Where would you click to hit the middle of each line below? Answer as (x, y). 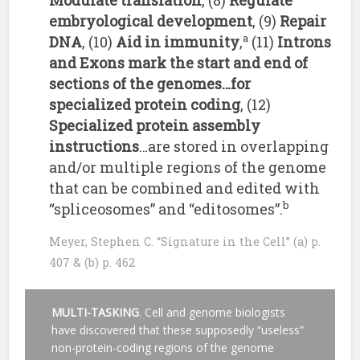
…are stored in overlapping (234, 147)
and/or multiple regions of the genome (188, 168)
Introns (305, 42)
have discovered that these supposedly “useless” (178, 329)
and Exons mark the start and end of (179, 63)
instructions (94, 147)
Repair (303, 21)
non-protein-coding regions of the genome (163, 347)
